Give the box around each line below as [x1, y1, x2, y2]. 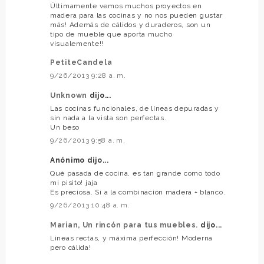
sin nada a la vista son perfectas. [50, 113, 167, 122]
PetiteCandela [50, 58, 113, 67]
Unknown [50, 91, 90, 100]
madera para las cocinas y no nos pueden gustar [50, 11, 223, 19]
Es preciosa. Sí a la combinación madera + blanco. [50, 187, 226, 196]
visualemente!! [50, 39, 104, 48]
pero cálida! [50, 243, 91, 252]
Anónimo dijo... [50, 156, 109, 164]
